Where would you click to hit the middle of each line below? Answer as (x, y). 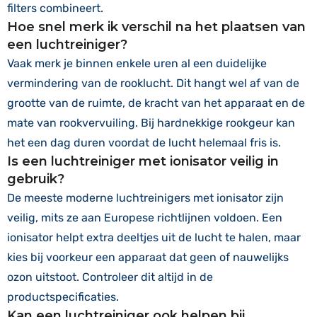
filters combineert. (55, 8)
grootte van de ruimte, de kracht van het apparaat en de (156, 103)
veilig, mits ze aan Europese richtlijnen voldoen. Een (145, 218)
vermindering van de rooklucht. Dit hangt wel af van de (153, 83)
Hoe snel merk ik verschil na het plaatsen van (156, 27)
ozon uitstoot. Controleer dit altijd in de (110, 277)
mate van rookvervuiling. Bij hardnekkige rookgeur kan (151, 123)
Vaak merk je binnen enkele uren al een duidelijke (137, 63)
